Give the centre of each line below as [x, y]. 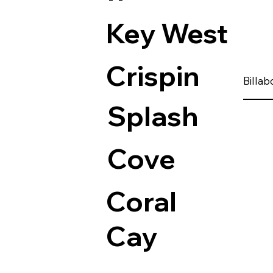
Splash [152, 116]
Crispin [153, 76]
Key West [167, 34]
